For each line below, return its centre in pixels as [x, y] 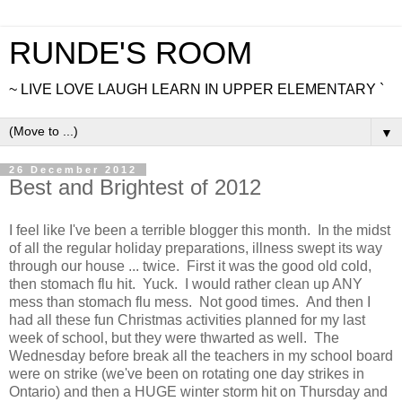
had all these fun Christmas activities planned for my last [187, 319]
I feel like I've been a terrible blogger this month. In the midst [200, 230]
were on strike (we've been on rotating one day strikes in [187, 373]
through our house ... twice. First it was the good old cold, [190, 266]
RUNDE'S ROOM [131, 53]
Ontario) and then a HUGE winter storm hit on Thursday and [198, 391]
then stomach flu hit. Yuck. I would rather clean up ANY [186, 284]
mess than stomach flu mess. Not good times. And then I [190, 301]
